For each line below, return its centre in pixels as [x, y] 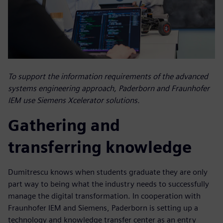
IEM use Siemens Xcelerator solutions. [74, 101]
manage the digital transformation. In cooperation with [104, 196]
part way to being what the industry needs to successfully [109, 184]
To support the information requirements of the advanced [108, 77]
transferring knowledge [100, 147]
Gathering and [64, 125]
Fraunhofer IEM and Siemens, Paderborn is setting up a [103, 208]
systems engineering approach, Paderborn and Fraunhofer [109, 89]
